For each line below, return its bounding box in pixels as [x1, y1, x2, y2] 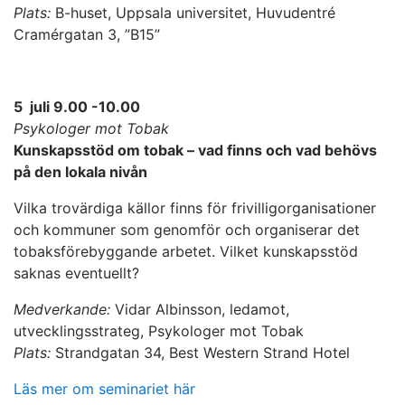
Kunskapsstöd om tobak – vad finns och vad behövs [14, 141, 377, 160]
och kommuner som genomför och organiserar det [14, 221, 360, 240]
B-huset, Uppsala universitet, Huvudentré [55, 4, 335, 23]
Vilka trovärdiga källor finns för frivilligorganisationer [14, 199, 376, 218]
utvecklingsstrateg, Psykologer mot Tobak [14, 322, 304, 341]
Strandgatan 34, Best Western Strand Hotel [51, 344, 350, 363]
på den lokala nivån [14, 163, 147, 182]
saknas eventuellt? [14, 264, 139, 283]
